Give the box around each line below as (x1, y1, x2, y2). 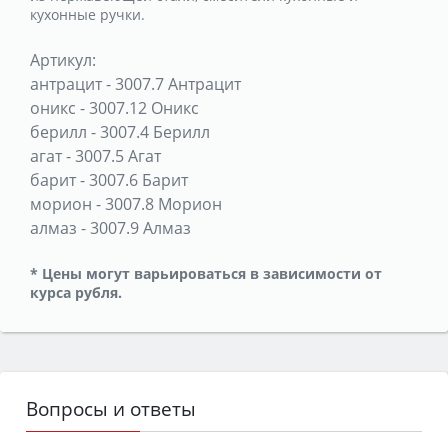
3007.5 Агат (75, 144, 161, 167)
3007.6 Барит (89, 168, 188, 191)
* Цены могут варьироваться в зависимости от (30, 263, 382, 283)
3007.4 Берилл (100, 120, 210, 143)
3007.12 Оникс (89, 96, 199, 119)
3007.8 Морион (105, 192, 222, 215)
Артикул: (30, 48, 96, 71)
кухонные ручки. (30, 4, 145, 24)
